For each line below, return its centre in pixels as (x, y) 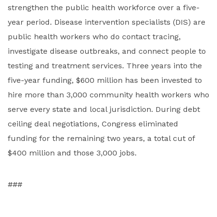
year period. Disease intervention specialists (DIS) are (107, 22)
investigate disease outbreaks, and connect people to (107, 51)
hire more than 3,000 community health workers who (108, 95)
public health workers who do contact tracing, (94, 37)
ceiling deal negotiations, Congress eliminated (93, 124)
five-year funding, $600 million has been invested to (105, 80)
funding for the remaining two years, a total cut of (101, 139)
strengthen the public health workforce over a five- (104, 8)
